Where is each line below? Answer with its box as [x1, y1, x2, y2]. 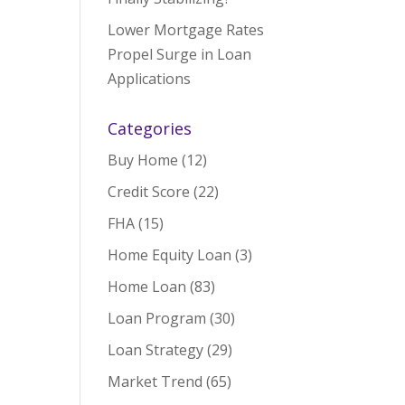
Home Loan [108, 277, 187, 297]
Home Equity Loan [108, 245, 232, 265]
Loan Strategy [108, 340, 204, 360]
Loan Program [108, 308, 207, 328]
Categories [108, 118, 193, 139]
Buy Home [108, 150, 179, 170]
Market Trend [108, 372, 203, 391]
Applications [108, 69, 192, 89]
